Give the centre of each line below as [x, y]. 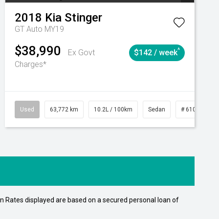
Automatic [23, 109]
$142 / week [156, 53]
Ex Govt [81, 53]
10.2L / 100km [113, 109]
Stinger [83, 18]
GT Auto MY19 [39, 29]
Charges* [31, 64]
